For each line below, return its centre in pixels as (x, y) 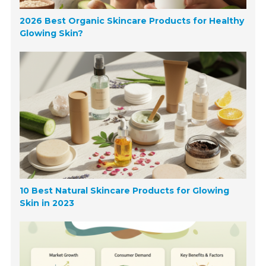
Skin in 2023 (47, 203)
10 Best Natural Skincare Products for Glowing (125, 191)
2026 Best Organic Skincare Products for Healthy (132, 20)
